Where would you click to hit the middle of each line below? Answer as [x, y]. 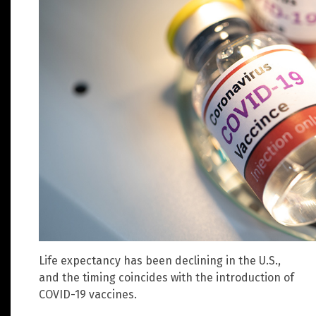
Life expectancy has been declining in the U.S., [160, 261]
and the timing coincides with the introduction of [166, 278]
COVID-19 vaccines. [88, 295]
